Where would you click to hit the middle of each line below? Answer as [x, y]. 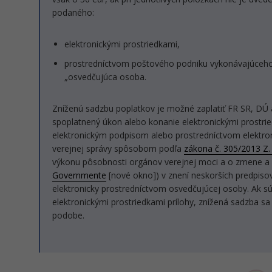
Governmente [79, 175]
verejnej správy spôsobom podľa [118, 148]
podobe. [68, 215]
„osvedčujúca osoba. [105, 77]
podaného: [73, 12]
